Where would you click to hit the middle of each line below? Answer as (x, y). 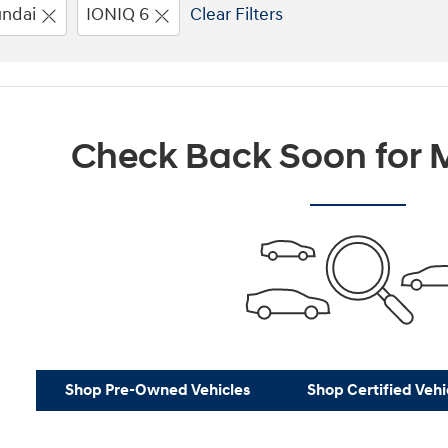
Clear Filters (236, 14)
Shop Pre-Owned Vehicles (157, 390)
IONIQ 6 (117, 14)
